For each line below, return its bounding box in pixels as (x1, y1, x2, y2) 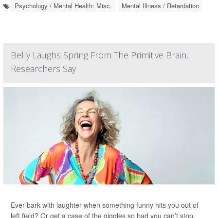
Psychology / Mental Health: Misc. (15, 1, 112, 11)
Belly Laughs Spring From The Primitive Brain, (11, 49, 188, 61)
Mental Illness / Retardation (122, 1, 199, 11)
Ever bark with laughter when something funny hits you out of (11, 200, 199, 210)
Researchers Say (11, 63, 76, 75)
